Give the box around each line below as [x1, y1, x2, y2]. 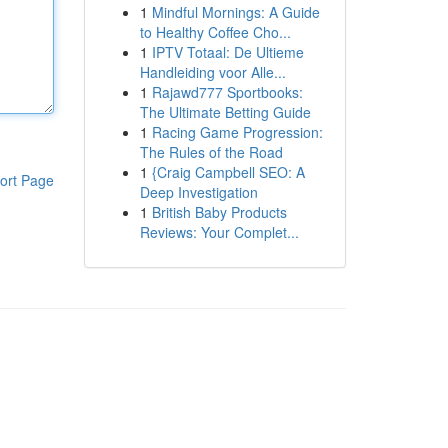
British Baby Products [151, 202, 287, 222]
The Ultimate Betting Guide [139, 102, 311, 122]
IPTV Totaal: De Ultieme [151, 42, 304, 62]
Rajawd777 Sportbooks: [151, 82, 303, 102]
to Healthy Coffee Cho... [139, 22, 291, 42]
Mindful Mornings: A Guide [151, 2, 320, 22]
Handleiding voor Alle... [139, 62, 286, 82]
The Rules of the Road [139, 142, 283, 162]
